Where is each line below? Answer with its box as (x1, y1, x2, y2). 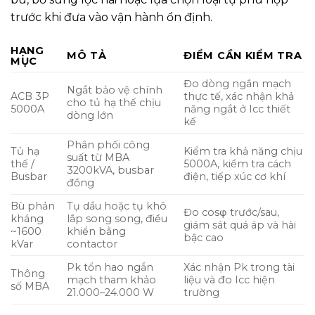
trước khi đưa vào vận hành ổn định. (11, 11, 212, 25)
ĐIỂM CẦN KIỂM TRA (184, 49, 302, 62)
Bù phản (11, 199, 55, 212)
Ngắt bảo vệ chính (67, 83, 163, 96)
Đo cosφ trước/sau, (184, 205, 280, 219)
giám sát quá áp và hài (184, 218, 297, 231)
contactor (67, 237, 118, 250)
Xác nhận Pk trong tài (184, 260, 295, 274)
